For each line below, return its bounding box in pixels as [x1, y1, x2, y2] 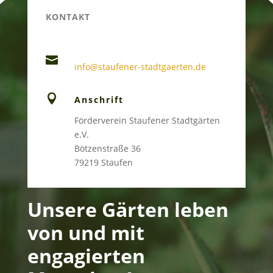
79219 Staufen [74, 157, 133, 169]
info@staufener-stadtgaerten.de [74, 61, 206, 73]
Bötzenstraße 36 [74, 143, 141, 155]
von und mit [27, 219, 144, 246]
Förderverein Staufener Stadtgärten [74, 115, 220, 127]
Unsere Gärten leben [27, 196, 229, 223]
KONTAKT [45, 11, 90, 23]
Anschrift [74, 94, 124, 106]
